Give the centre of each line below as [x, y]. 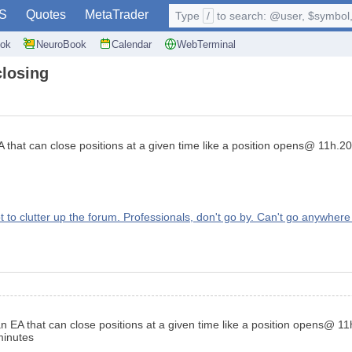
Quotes [46, 15]
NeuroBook [61, 44]
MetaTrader [117, 15]
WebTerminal [206, 44]
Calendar [132, 44]
